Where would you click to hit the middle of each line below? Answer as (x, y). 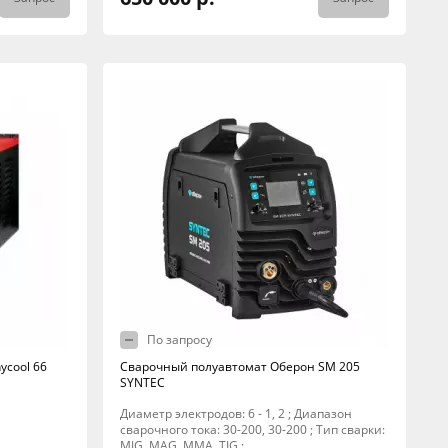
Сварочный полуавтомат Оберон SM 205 (239, 366)
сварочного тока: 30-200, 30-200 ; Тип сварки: (252, 429)
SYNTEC (142, 382)
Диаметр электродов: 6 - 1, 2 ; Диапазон (235, 413)
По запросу (179, 339)
